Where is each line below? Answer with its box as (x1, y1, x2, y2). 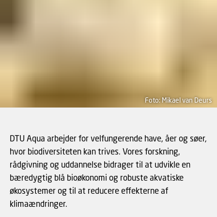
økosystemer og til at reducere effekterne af (10, 186, 168, 196)
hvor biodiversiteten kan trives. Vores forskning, (10, 146, 180, 156)
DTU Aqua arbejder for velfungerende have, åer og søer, (10, 133, 207, 143)
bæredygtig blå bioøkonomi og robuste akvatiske (10, 172, 184, 183)
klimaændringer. (10, 199, 67, 209)
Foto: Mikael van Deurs (145, 96, 212, 104)
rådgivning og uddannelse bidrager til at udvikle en (10, 159, 190, 170)
